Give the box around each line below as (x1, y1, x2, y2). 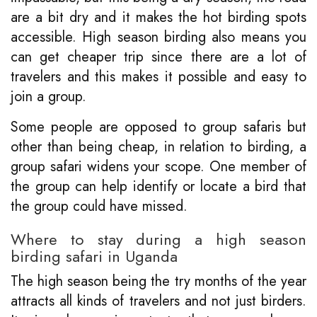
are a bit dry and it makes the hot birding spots (11, 6, 306, 28)
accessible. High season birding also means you (11, 26, 306, 47)
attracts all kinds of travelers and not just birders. (11, 290, 306, 311)
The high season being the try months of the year (11, 270, 306, 292)
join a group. (11, 86, 86, 107)
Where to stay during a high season (11, 227, 306, 250)
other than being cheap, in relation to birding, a (11, 136, 306, 157)
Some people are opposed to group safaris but (11, 116, 306, 137)
